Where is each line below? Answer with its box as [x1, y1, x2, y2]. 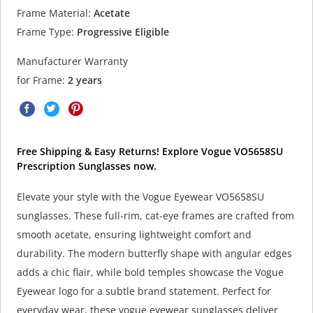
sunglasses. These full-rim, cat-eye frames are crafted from [16, 209, 294, 223]
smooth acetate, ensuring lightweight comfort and [16, 228, 252, 242]
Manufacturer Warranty [16, 54, 128, 68]
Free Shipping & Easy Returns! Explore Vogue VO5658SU [16, 145, 283, 159]
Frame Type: [16, 24, 74, 38]
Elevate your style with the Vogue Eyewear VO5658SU [16, 190, 264, 204]
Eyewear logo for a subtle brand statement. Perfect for [16, 284, 271, 298]
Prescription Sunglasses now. [16, 159, 156, 173]
